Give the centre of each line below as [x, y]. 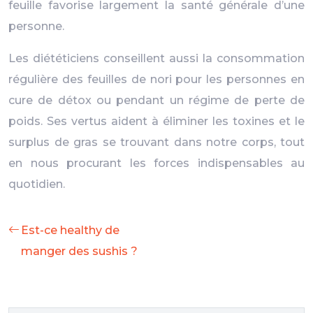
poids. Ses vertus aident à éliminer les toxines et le [156, 121]
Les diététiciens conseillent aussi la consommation [156, 58]
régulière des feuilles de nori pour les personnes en [156, 79]
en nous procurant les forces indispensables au [156, 163]
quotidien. [37, 184]
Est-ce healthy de [70, 230]
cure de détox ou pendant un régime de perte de [156, 100]
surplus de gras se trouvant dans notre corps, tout [156, 142]
